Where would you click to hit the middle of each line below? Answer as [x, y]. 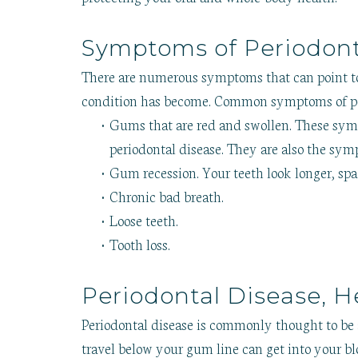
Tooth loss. [140, 244]
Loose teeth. [144, 220]
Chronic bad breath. [167, 196]
